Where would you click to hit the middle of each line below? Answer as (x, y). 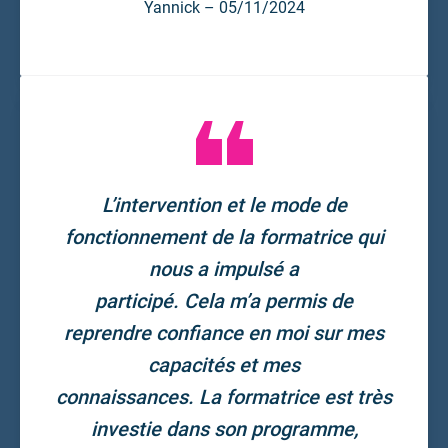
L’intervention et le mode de (224, 204)
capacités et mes (224, 364)
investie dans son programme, (224, 428)
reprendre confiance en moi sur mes (224, 332)
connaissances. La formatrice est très (224, 396)
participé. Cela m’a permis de (224, 300)
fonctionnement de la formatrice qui (224, 236)
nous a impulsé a (224, 268)
